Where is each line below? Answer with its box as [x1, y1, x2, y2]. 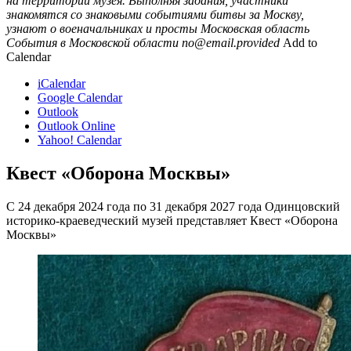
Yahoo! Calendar [38, 132, 121, 147]
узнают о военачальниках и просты [6, 21, 197, 35]
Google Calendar [38, 90, 122, 104]
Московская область [201, 21, 309, 35]
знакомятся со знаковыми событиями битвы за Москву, [6, 7, 304, 21]
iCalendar [38, 76, 85, 90]
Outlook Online [38, 118, 115, 132]
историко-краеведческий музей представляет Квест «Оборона [6, 213, 338, 227]
